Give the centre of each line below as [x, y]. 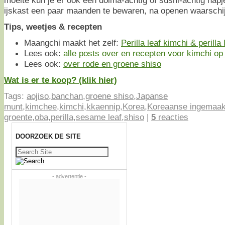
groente [18, 117]
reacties [172, 117]
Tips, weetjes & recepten [53, 26]
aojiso [38, 96]
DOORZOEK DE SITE [48, 137]
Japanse [152, 96]
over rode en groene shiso [112, 64]
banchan [67, 96]
